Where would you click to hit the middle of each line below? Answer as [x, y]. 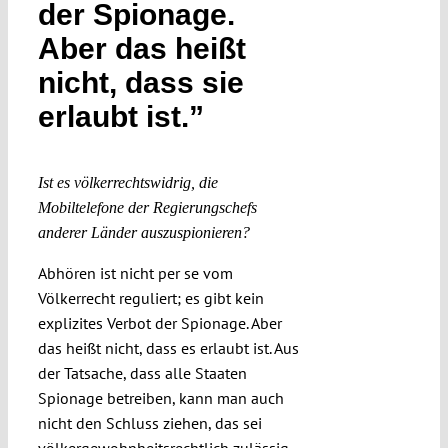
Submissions [248, 22]
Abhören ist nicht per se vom [135, 273]
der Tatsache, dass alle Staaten [142, 373]
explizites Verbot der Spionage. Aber [159, 323]
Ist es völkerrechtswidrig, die [127, 183]
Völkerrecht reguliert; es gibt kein [150, 298]
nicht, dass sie [140, 83]
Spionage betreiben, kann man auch [160, 398]
